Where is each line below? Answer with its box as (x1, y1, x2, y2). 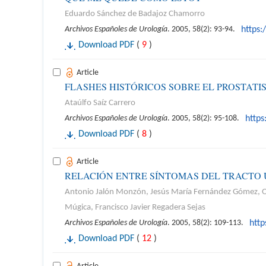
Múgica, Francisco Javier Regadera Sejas (65, 203, 205, 212)
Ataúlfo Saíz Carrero (65, 99, 135, 107)
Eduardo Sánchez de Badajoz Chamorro (65, 9, 205, 18)
